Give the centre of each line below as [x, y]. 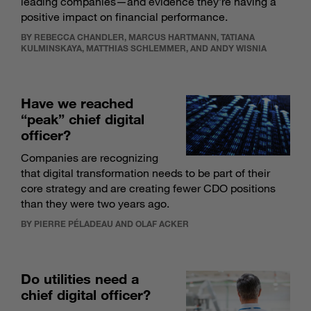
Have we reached [77, 103]
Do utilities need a [80, 279]
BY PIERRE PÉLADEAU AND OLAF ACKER [105, 224]
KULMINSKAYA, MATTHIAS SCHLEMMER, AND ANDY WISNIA [144, 48]
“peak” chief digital [83, 119]
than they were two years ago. [95, 204]
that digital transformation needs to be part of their [145, 173]
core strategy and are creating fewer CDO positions [148, 188]
